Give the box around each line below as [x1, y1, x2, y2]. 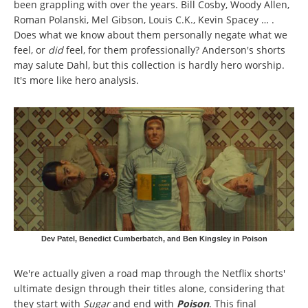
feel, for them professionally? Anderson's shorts [66, 43, 285, 57]
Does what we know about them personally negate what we [14, 28, 287, 42]
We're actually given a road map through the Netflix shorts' [14, 266, 285, 280]
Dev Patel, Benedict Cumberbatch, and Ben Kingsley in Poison [41, 234, 267, 243]
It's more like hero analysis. [14, 74, 139, 87]
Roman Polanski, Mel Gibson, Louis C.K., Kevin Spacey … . [14, 13, 274, 27]
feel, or [14, 43, 48, 57]
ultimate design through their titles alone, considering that [14, 281, 285, 295]
